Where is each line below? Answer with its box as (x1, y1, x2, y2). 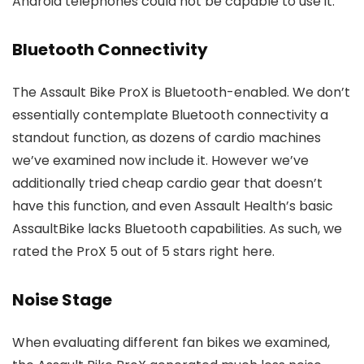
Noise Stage (12, 288, 112, 312)
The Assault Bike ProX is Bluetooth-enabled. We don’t (12, 83, 350, 102)
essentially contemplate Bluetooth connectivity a (12, 106, 328, 125)
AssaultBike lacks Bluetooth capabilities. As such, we (12, 219, 342, 239)
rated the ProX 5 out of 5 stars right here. (12, 242, 275, 262)
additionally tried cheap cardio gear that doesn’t (12, 174, 323, 193)
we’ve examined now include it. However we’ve (12, 151, 309, 171)
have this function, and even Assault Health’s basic (12, 197, 333, 216)
